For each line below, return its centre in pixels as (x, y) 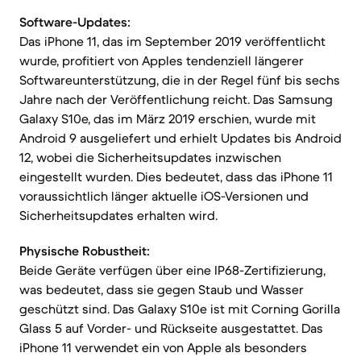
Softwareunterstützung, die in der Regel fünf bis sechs (180, 80)
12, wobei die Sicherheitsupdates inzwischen (150, 157)
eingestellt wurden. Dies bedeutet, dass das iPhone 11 (176, 176)
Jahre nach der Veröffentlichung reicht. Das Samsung (176, 99)
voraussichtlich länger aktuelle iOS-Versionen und (164, 196)
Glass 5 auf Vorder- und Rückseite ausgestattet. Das (171, 328)
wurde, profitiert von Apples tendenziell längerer (162, 60)
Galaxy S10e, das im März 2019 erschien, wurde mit (168, 118)
